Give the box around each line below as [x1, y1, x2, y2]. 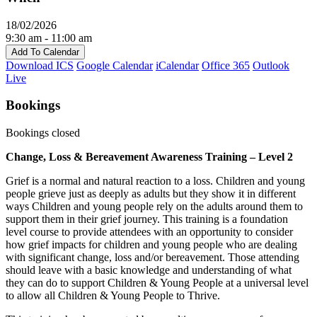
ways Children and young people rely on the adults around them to [6, 200, 303, 212]
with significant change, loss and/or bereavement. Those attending [6, 250, 299, 263]
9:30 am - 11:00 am [6, 31, 92, 44]
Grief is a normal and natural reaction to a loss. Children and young [6, 174, 305, 187]
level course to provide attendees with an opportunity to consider [6, 225, 293, 238]
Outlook [253, 59, 289, 71]
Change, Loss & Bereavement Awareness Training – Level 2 [6, 150, 293, 163]
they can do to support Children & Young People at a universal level [6, 276, 309, 289]
